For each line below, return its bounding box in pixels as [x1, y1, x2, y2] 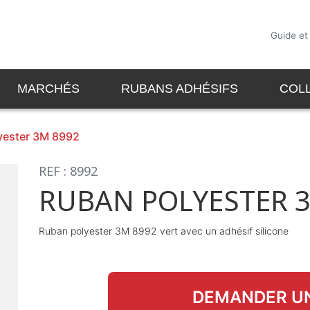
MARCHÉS [17, 82, 80, 95]
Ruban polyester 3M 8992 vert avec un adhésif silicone [39, 225, 289, 237]
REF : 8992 [39, 163, 98, 179]
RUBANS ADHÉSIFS [121, 82, 238, 95]
